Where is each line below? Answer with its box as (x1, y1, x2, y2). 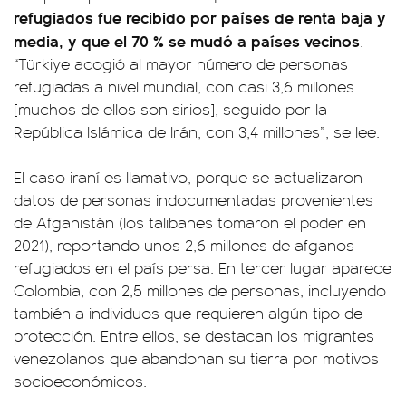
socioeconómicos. (14, 370, 147, 391)
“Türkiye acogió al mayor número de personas (14, 53, 348, 74)
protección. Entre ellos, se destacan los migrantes (14, 324, 374, 346)
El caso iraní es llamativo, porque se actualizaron (14, 166, 362, 188)
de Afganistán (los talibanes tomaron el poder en (14, 211, 366, 233)
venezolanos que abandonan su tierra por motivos (14, 347, 379, 369)
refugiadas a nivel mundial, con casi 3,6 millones (14, 75, 354, 97)
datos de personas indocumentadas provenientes (14, 188, 373, 210)
